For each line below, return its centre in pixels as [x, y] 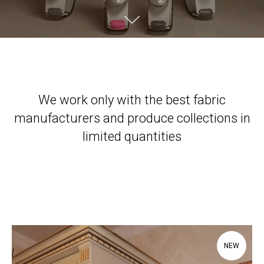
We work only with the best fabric [132, 100]
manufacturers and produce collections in [132, 118]
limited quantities [132, 136]
